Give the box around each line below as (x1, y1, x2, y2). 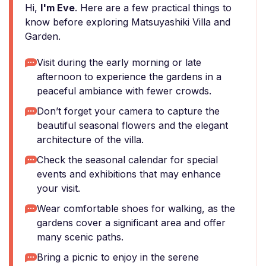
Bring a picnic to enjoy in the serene (37, 251, 199, 263)
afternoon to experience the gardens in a (37, 71, 221, 83)
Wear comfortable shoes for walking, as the (37, 202, 235, 214)
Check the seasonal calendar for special (37, 154, 218, 166)
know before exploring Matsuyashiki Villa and (25, 16, 230, 28)
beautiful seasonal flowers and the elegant (37, 119, 228, 131)
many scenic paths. (37, 231, 123, 243)
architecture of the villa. (37, 134, 144, 145)
